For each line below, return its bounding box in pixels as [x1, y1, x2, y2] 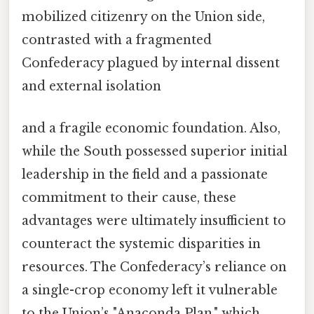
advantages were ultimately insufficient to [22, 212, 286, 228]
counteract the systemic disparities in [22, 235, 261, 252]
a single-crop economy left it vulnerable [22, 282, 278, 298]
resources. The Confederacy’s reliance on [22, 259, 287, 275]
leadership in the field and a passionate [22, 166, 268, 182]
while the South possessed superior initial [22, 143, 287, 159]
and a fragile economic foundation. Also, [22, 120, 280, 136]
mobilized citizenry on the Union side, [22, 9, 265, 25]
